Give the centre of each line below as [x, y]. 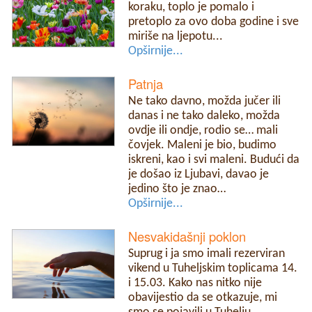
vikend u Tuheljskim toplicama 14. [213, 269]
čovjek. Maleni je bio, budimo [203, 146]
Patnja [146, 84]
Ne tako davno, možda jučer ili [205, 102]
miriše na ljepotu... [176, 36]
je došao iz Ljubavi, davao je [199, 175]
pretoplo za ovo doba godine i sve [214, 22]
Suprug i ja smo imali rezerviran [207, 254]
